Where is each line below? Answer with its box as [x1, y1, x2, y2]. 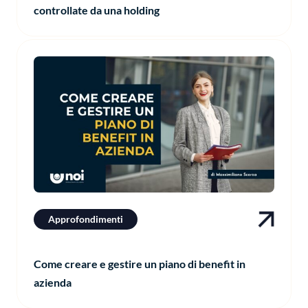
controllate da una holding [34, 3, 159, 16]
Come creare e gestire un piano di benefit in [34, 256, 245, 270]
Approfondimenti [48, 212, 123, 225]
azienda [34, 275, 71, 289]
